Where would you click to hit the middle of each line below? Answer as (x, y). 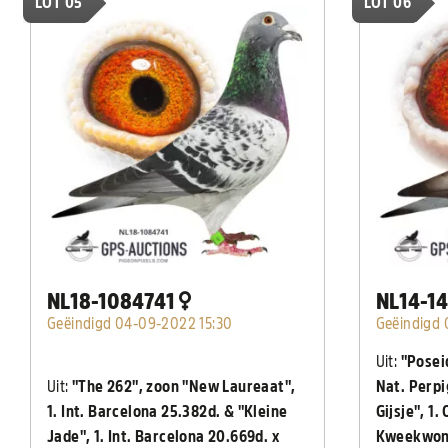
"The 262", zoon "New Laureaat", (184, 387)
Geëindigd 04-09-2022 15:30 (140, 324)
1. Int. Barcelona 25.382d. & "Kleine (167, 412)
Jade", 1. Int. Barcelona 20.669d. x (163, 437)
